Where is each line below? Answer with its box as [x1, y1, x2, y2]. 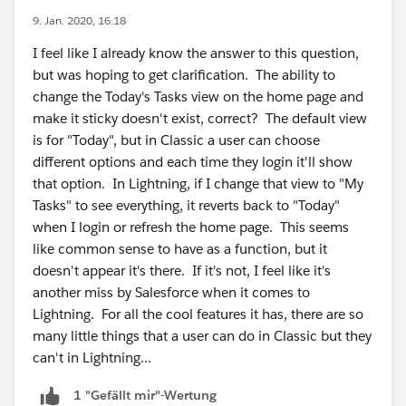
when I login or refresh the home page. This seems [33, 218, 349, 236]
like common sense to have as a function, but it [33, 240, 327, 257]
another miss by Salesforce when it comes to [33, 284, 310, 301]
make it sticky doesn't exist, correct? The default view [33, 110, 367, 127]
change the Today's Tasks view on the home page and [33, 88, 363, 105]
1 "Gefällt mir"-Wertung [73, 387, 217, 404]
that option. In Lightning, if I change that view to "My [33, 175, 363, 192]
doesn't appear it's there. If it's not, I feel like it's [33, 262, 331, 279]
